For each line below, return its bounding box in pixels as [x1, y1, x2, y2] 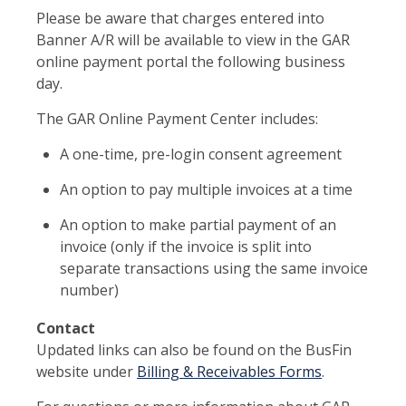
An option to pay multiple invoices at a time [59, 179, 356, 199]
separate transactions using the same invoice [59, 257, 368, 278]
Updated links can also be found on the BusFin [36, 339, 352, 360]
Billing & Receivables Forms [137, 361, 322, 382]
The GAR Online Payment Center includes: [36, 108, 318, 129]
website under [36, 361, 137, 382]
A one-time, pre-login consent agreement [59, 143, 345, 164]
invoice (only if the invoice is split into [59, 236, 312, 256]
